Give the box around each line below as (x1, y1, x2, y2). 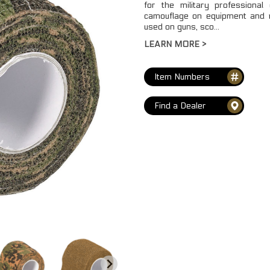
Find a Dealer (154, 100, 206, 111)
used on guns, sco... (144, 21, 219, 32)
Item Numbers (154, 71, 210, 82)
